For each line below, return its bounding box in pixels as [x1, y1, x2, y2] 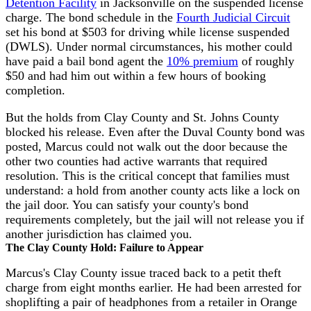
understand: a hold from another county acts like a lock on [6, 183, 300, 197]
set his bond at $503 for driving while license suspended [6, 25, 289, 40]
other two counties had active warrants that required [6, 153, 267, 168]
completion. [6, 83, 65, 98]
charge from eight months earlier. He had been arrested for [6, 280, 301, 295]
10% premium [167, 54, 238, 69]
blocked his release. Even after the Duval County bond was [6, 124, 305, 139]
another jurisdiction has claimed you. [6, 226, 192, 241]
